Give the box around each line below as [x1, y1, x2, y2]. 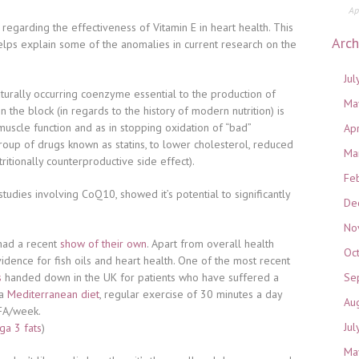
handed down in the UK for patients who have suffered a [2, 270, 279, 284]
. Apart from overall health [147, 236, 274, 251]
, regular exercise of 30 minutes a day [99, 287, 282, 301]
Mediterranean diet [7, 287, 99, 301]
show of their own [60, 236, 147, 251]
